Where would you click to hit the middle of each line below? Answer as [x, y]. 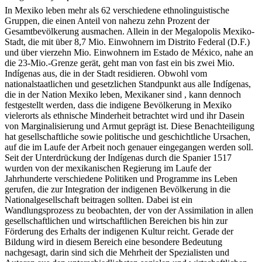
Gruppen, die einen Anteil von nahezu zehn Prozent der [107, 32]
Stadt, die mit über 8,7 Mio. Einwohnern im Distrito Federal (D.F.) [127, 53]
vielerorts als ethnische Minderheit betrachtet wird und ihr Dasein [125, 126]
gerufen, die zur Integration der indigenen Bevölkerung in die [118, 200]
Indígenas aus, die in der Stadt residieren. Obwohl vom [106, 84]
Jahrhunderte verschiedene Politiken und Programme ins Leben [121, 189]
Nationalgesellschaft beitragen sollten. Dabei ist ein [99, 211]
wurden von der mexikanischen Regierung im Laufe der [108, 179]
